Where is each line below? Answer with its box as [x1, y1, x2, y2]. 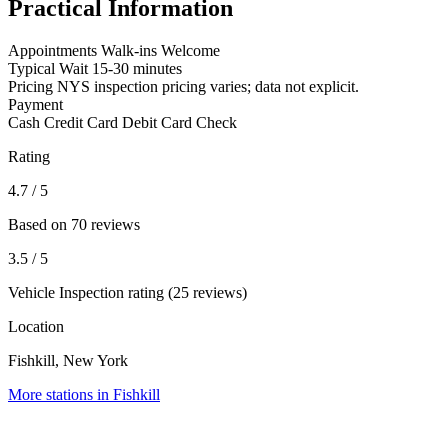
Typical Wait [8, 60, 88, 78]
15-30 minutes [92, 60, 182, 78]
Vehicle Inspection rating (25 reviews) [8, 284, 247, 302]
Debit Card [122, 114, 192, 132]
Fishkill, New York [8, 352, 128, 370]
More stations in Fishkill [8, 386, 160, 404]
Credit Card [44, 114, 118, 132]
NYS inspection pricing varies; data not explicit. [57, 78, 359, 96]
